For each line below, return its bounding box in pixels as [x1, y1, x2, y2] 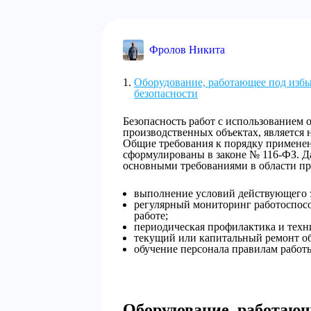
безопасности [134, 87, 198, 99]
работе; [134, 210, 168, 221]
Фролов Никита [149, 44, 225, 56]
